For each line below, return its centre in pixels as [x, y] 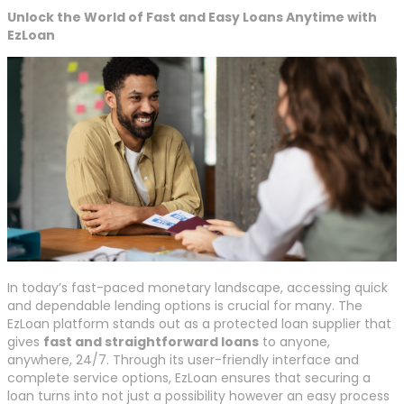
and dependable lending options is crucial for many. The [185, 306]
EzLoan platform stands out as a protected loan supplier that [199, 324]
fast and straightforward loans [151, 342]
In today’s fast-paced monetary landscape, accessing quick [197, 288]
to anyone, [294, 342]
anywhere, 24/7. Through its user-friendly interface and [183, 360]
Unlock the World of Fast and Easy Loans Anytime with [192, 18]
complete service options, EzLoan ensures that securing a [189, 378]
